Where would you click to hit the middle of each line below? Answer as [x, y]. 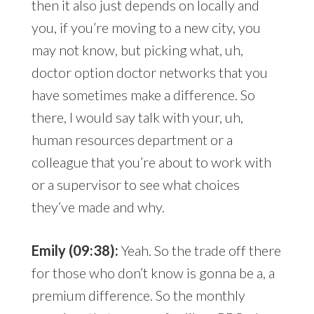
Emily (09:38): [76, 251]
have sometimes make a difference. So [143, 95]
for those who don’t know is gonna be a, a [153, 273]
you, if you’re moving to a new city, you [146, 28]
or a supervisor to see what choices [135, 185]
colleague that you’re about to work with [151, 162]
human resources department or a [132, 140]
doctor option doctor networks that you [149, 73]
